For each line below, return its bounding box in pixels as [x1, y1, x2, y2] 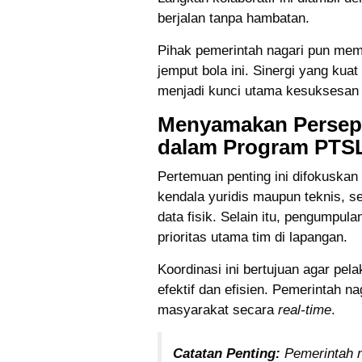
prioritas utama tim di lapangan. [158, 229, 347, 246]
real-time [278, 302, 331, 318]
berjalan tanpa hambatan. [158, 11, 309, 27]
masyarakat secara [158, 302, 278, 318]
